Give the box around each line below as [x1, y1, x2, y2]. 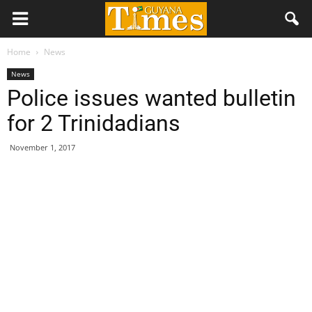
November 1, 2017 [10, 142, 75, 153]
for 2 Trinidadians [7, 110, 180, 136]
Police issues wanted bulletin [7, 85, 296, 111]
